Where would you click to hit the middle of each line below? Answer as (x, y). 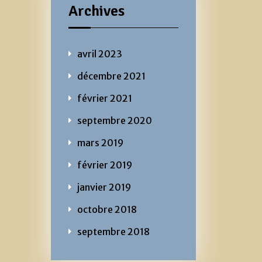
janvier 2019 (104, 187)
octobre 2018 (107, 209)
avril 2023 (100, 54)
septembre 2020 (115, 120)
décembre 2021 (111, 76)
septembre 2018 (113, 231)
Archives (96, 11)
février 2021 (105, 98)
